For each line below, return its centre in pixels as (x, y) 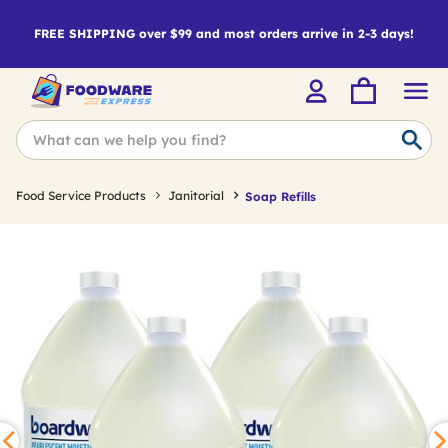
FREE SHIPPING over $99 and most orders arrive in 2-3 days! (224, 33)
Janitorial (196, 195)
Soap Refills (280, 196)
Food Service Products (81, 195)
